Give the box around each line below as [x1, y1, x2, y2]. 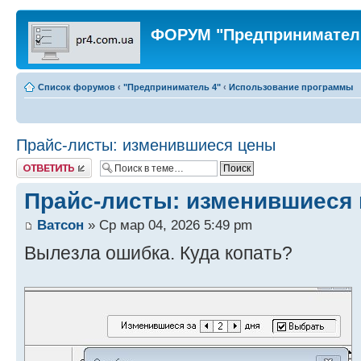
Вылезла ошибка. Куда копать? [24, 243, 293, 264]
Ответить [16, 158, 55, 168]
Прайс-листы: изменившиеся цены [16, 136, 276, 154]
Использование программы [229, 82, 353, 92]
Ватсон [37, 217, 84, 234]
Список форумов [38, 82, 115, 92]
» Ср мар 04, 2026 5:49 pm [84, 217, 252, 234]
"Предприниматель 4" [123, 82, 221, 92]
